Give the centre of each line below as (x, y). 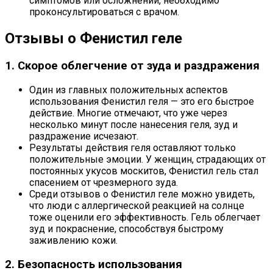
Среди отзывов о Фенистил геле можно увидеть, (142, 194)
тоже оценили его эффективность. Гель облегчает (145, 217)
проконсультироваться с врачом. (104, 12)
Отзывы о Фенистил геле (94, 39)
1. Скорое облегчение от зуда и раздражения (132, 66)
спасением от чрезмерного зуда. (104, 182)
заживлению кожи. (73, 240)
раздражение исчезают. (84, 136)
